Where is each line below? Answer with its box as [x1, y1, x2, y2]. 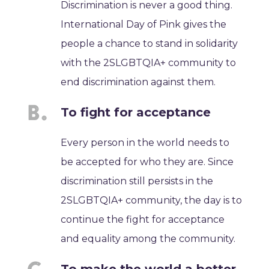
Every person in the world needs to [61, 137, 230, 149]
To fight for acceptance [61, 105, 211, 120]
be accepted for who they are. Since [61, 156, 234, 168]
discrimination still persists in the [61, 175, 214, 187]
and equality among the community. [61, 233, 236, 245]
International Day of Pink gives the [61, 19, 227, 31]
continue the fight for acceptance [61, 214, 225, 226]
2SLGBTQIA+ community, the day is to [61, 195, 243, 207]
